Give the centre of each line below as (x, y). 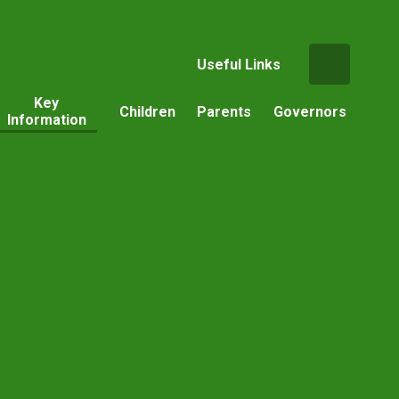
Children (147, 111)
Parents (224, 111)
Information (46, 120)
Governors (309, 111)
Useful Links (238, 64)
